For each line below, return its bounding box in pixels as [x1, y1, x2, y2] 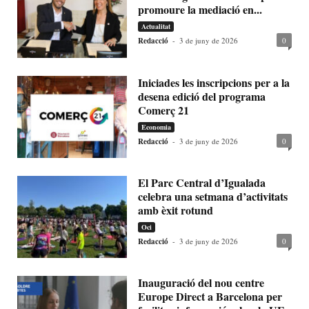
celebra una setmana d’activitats [138, 188, 288, 204]
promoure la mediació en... [138, 1, 263, 18]
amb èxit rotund [138, 201, 214, 218]
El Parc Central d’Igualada [138, 174, 266, 190]
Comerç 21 [138, 101, 190, 118]
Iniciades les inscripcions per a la [138, 74, 290, 90]
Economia [141, 121, 172, 132]
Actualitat [141, 21, 171, 32]
